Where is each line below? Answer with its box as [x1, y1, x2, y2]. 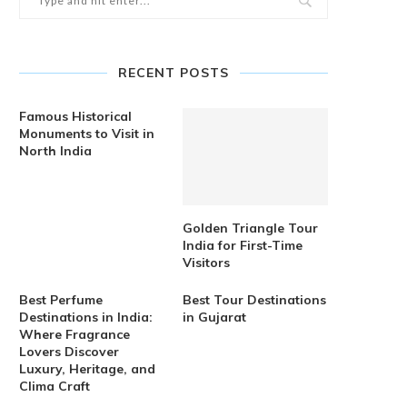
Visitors [183, 253, 231, 271]
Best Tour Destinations [183, 291, 327, 308]
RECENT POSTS [118, 65, 229, 81]
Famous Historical [19, 108, 132, 124]
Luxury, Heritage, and [19, 360, 155, 377]
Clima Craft [19, 377, 90, 394]
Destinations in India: [19, 308, 153, 325]
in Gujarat [183, 308, 247, 325]
